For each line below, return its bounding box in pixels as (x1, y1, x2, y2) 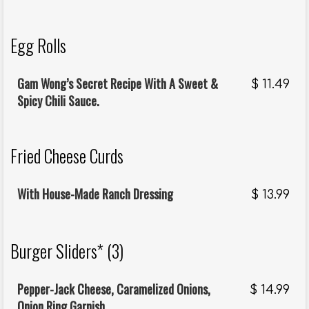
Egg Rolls (10, 32, 66, 59)
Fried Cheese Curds (10, 143, 123, 169)
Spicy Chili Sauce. (17, 92, 99, 110)
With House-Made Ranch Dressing (17, 185, 173, 203)
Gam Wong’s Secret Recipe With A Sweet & (17, 74, 218, 93)
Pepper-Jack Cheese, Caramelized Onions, (17, 280, 210, 299)
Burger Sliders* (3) (10, 238, 123, 264)
